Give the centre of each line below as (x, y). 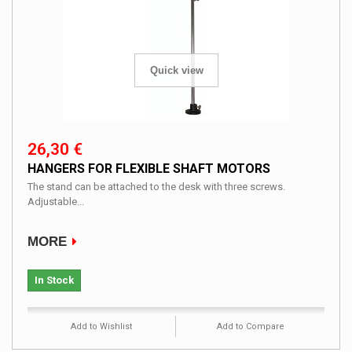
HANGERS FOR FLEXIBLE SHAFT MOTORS (149, 168)
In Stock (54, 280)
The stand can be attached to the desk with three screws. (156, 186)
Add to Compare (250, 326)
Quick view (176, 70)
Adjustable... (56, 201)
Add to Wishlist (101, 326)
